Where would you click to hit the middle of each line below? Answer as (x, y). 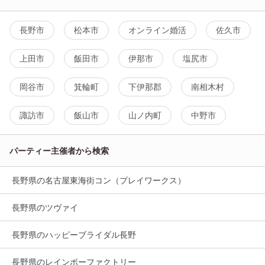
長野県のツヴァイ (45, 208)
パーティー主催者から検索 (59, 151)
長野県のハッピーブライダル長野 (74, 235)
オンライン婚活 (157, 30)
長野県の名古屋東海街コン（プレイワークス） (99, 180)
